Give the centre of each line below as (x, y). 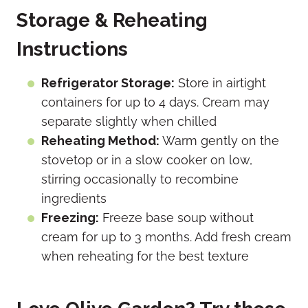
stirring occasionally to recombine (140, 179)
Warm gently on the (219, 141)
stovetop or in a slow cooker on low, (147, 160)
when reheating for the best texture (145, 256)
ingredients (74, 199)
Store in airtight (220, 83)
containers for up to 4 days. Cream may (155, 102)
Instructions (72, 49)
